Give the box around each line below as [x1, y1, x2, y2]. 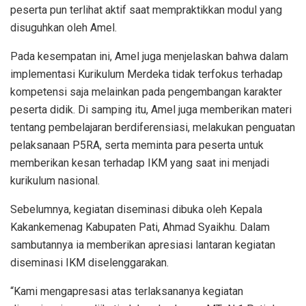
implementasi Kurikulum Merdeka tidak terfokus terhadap [10, 67, 283, 81]
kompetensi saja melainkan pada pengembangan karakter [10, 85, 282, 98]
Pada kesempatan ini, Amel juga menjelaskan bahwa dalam [10, 49, 288, 63]
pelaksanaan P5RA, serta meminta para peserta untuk [10, 138, 264, 152]
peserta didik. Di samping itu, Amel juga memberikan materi [10, 102, 292, 116]
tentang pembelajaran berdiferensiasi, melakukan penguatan [10, 120, 295, 134]
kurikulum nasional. [10, 173, 100, 187]
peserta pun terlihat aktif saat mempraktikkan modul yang [10, 3, 282, 16]
